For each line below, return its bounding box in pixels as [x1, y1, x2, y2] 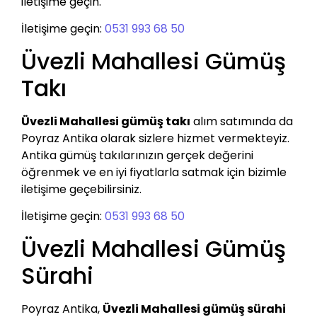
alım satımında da [190, 113, 293, 129]
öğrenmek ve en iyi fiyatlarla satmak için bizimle [21, 163, 287, 180]
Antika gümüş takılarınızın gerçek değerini [21, 146, 253, 163]
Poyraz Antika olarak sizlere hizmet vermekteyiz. [21, 129, 289, 146]
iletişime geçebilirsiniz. [21, 180, 142, 197]
